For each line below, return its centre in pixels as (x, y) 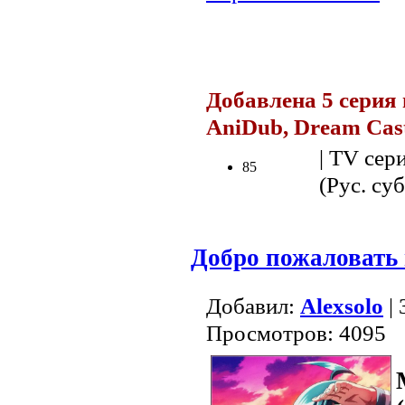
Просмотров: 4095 (296, 333)
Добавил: (253, 306)
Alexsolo (342, 306)
